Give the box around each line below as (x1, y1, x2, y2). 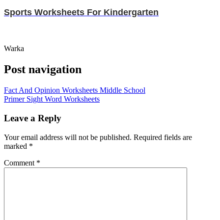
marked (4, 141, 29, 150)
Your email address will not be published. (4, 133, 132, 141)
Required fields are (134, 133, 192, 141)
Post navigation (4, 63, 82, 76)
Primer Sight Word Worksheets (4, 95, 100, 104)
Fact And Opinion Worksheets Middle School (4, 86, 145, 95)
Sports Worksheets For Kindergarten (4, 7, 159, 18)
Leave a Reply (4, 112, 61, 123)
